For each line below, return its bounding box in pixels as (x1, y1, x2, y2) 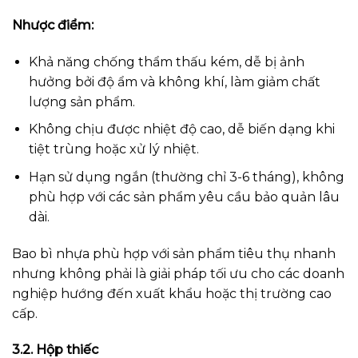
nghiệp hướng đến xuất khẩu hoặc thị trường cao (12, 285, 332, 301)
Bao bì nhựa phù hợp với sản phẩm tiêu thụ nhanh (12, 245, 336, 261)
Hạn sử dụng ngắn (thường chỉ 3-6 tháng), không (28, 169, 344, 185)
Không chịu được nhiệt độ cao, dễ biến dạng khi (28, 121, 335, 137)
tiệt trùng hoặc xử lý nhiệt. (28, 141, 199, 157)
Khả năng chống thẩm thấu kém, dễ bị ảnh (28, 54, 304, 70)
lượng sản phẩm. (28, 93, 135, 109)
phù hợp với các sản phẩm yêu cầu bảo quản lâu (28, 189, 340, 205)
